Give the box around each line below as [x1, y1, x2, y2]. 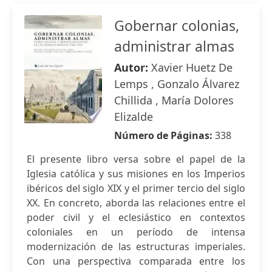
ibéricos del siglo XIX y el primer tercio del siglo [27, 182, 245, 195]
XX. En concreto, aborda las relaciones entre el [27, 196, 245, 209]
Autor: [114, 60, 151, 75]
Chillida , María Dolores [114, 93, 234, 107]
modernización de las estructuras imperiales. [27, 240, 245, 253]
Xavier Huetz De [151, 60, 233, 75]
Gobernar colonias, [114, 16, 239, 35]
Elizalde [114, 109, 153, 124]
